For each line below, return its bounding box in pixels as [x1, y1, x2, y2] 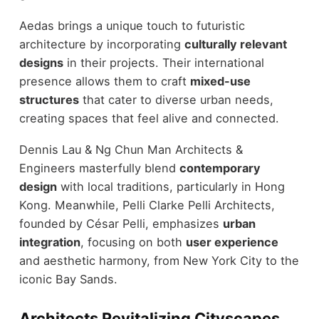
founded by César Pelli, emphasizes [19, 216, 223, 231]
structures [19, 92, 79, 107]
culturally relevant [184, 36, 287, 51]
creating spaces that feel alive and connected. [19, 110, 279, 125]
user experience [185, 235, 278, 250]
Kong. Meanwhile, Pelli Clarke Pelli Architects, [19, 198, 275, 213]
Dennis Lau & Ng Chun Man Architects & [19, 142, 243, 157]
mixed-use [189, 73, 251, 88]
